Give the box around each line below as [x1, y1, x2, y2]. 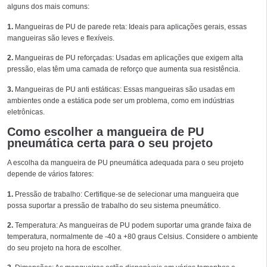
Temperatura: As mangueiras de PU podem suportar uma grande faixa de [15, 221, 252, 230]
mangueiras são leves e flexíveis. [7, 33, 114, 42]
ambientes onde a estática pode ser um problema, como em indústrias [7, 96, 234, 105]
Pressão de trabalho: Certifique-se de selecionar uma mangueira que [15, 190, 239, 198]
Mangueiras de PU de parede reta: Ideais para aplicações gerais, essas [15, 22, 247, 31]
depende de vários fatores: [7, 170, 94, 179]
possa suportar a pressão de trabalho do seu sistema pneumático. [7, 201, 222, 210]
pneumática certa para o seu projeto [7, 136, 213, 150]
